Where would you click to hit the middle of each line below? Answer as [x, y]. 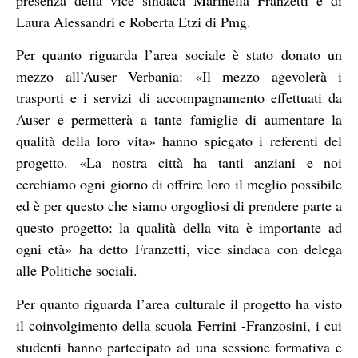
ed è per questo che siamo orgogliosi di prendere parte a [179, 206]
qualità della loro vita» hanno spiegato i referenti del [179, 141]
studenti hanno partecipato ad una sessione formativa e [179, 346]
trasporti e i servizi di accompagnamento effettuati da [179, 98]
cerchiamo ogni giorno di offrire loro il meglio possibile [179, 184]
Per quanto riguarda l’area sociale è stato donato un [179, 55]
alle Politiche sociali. [77, 270]
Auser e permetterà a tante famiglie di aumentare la [179, 119]
